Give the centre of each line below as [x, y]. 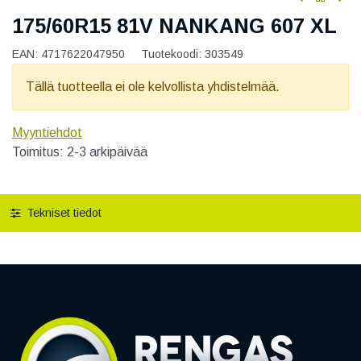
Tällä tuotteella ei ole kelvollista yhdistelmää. [153, 87]
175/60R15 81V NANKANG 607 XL [174, 26]
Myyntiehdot [47, 133]
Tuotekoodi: [173, 54]
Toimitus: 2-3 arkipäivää [80, 152]
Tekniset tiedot [62, 213]
